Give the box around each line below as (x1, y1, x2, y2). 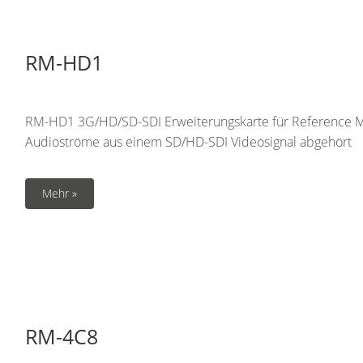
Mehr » (42, 186, 77, 201)
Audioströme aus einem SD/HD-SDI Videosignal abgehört (25, 133, 352, 151)
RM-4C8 (25, 322, 98, 350)
